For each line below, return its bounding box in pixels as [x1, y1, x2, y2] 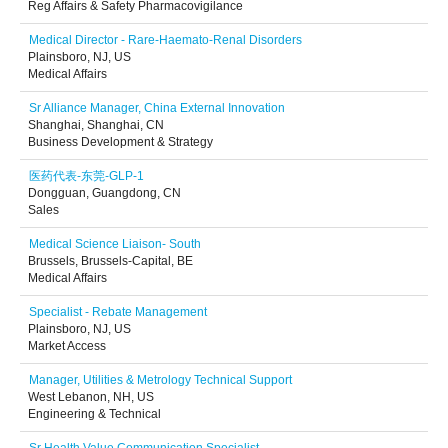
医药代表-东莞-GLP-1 [29, 169, 144, 183]
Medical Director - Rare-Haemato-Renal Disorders [29, 33, 302, 47]
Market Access [28, 339, 106, 353]
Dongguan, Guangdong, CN [28, 186, 181, 200]
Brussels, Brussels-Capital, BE [28, 254, 193, 268]
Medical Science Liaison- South [29, 237, 201, 251]
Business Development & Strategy [28, 135, 213, 149]
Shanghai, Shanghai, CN [28, 118, 164, 132]
